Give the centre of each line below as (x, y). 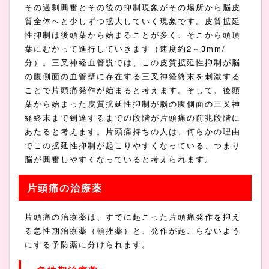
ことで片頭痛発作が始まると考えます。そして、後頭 (132, 89)
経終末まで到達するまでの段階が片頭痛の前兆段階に (132, 117)
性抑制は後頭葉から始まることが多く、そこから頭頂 (132, 34)
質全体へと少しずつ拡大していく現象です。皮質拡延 (132, 20)
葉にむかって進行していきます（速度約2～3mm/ (125, 48)
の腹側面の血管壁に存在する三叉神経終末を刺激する (132, 76)
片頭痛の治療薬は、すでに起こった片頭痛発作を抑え (132, 216)
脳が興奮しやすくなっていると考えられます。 (119, 159)
